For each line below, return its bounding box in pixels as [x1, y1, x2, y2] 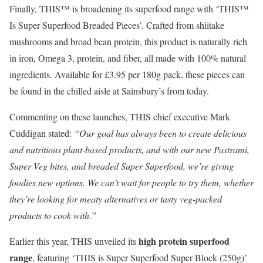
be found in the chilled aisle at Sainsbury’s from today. [9, 85, 209, 97]
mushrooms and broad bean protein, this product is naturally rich [9, 35, 247, 48]
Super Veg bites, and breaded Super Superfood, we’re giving [9, 160, 234, 173]
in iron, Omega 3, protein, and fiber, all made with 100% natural [9, 52, 246, 65]
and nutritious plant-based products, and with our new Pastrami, [9, 143, 249, 156]
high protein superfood [139, 234, 230, 248]
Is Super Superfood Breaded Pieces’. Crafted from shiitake [9, 19, 224, 32]
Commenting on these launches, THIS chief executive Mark [9, 110, 230, 123]
